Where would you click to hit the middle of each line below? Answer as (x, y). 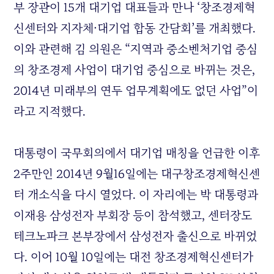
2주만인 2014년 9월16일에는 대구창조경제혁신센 (137, 174)
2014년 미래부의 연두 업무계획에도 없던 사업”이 (136, 91)
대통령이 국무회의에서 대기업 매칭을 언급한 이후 (137, 153)
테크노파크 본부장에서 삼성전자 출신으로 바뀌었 (135, 236)
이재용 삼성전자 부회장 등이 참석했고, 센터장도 (133, 216)
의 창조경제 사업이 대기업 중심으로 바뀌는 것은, (135, 70)
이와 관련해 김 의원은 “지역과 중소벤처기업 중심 (136, 49)
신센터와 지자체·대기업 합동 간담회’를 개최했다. (135, 28)
